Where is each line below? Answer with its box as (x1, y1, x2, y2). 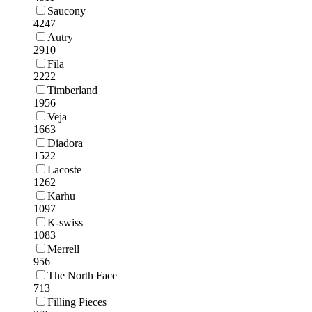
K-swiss (47, 216, 83, 228)
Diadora (47, 136, 83, 149)
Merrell (47, 242, 79, 255)
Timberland (47, 84, 97, 96)
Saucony (47, 4, 86, 17)
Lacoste (47, 163, 81, 175)
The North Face (47, 269, 117, 281)
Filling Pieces (47, 295, 107, 308)
